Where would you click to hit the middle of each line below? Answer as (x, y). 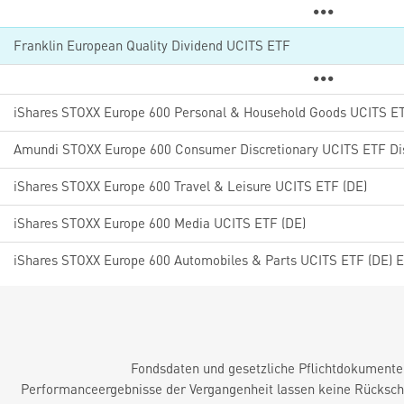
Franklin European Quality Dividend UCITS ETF (152, 45)
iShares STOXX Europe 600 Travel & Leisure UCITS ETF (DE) (190, 186)
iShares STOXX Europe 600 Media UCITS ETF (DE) (160, 223)
